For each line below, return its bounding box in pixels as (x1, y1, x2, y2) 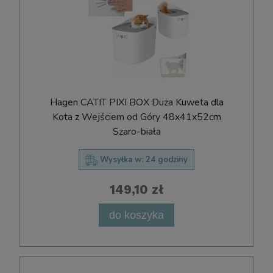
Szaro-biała (112, 124, 161, 138)
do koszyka (109, 208, 164, 222)
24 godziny (146, 154, 188, 165)
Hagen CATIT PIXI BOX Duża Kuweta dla (49, 95, 224, 109)
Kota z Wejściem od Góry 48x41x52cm (52, 110, 221, 124)
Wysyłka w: (100, 154, 143, 165)
